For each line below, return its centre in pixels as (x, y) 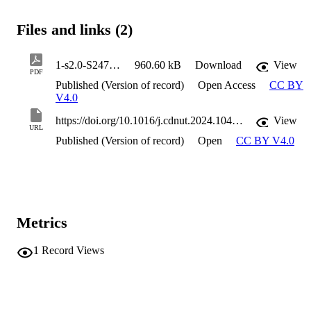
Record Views (73, 251)
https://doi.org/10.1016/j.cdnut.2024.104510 (237, 121)
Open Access (228, 85)
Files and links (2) (75, 30)
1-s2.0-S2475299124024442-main (115, 65)
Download (218, 65)
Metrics (42, 222)
